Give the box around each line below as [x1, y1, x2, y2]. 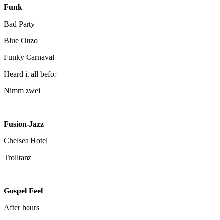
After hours [4, 203, 39, 212]
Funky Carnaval [4, 53, 54, 61]
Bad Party [4, 19, 35, 28]
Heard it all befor [4, 69, 56, 78]
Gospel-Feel [4, 186, 43, 195]
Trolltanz [4, 153, 31, 162]
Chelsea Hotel [4, 136, 48, 145]
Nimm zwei [4, 86, 40, 95]
